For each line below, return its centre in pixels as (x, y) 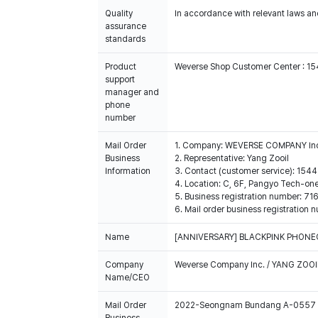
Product (121, 67)
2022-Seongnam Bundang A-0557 (245, 305)
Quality (119, 13)
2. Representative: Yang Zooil (232, 158)
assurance (126, 26)
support (120, 79)
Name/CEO (127, 278)
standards (125, 39)
